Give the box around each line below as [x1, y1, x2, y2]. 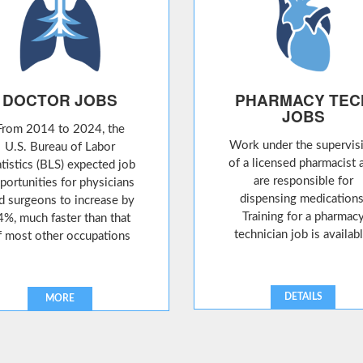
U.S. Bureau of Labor [5, 141, 115, 153]
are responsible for [253, 175, 353, 187]
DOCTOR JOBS [2, 89, 117, 111]
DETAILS [284, 292, 322, 301]
